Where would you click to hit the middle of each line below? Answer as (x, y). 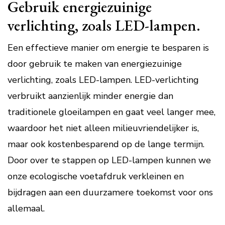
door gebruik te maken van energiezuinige (95, 64)
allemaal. (26, 208)
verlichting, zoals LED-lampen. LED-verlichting (103, 80)
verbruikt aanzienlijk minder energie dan (90, 96)
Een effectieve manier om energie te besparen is (108, 48)
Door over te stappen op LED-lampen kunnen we (109, 160)
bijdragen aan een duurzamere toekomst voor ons (110, 192)
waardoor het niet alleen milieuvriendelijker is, (103, 128)
